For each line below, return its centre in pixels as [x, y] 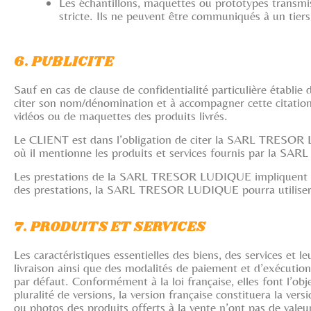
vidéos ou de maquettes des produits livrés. [121, 116]
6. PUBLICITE [64, 62]
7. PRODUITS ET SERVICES [110, 227]
